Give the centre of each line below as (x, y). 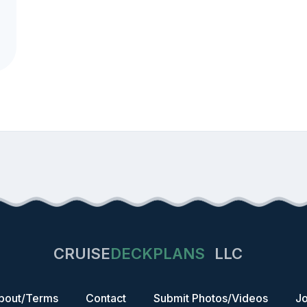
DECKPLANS (157, 254)
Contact (106, 298)
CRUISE (82, 254)
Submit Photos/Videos (210, 298)
